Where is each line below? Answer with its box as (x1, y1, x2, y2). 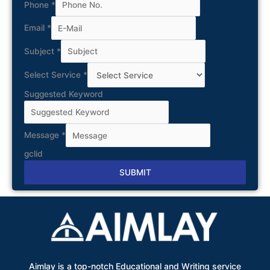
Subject (24, 46, 57, 57)
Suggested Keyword (24, 89, 103, 99)
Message (24, 130, 61, 140)
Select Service (24, 70, 83, 80)
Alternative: (24, 186, 69, 196)
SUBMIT (119, 167, 151, 177)
